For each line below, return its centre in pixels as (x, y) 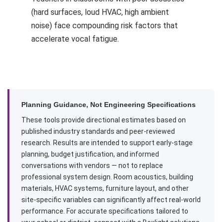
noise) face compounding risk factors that (105, 26)
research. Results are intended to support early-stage (107, 143)
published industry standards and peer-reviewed (98, 131)
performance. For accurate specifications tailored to (105, 211)
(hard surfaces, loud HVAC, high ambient (100, 12)
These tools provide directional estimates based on (104, 120)
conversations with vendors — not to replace (92, 166)
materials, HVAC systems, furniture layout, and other (105, 188)
